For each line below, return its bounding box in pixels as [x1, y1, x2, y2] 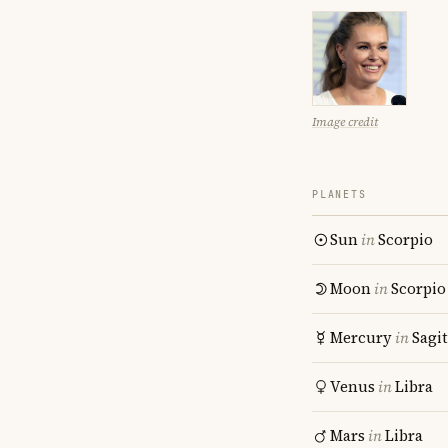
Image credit [312, 114, 378, 130]
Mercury [330, 327, 392, 348]
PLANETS [312, 188, 367, 201]
